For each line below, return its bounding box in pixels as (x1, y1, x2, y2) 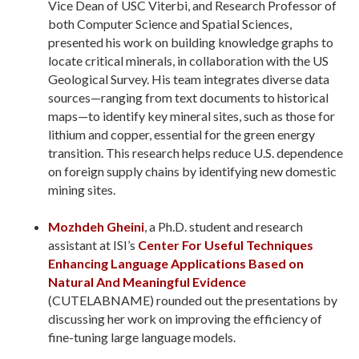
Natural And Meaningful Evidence (48, 274, 246, 289)
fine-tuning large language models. (48, 329, 236, 345)
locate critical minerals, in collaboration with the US (48, 53, 329, 68)
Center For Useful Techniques (138, 237, 313, 252)
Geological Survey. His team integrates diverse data (48, 71, 329, 87)
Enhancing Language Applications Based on (48, 256, 304, 271)
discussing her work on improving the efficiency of (48, 311, 322, 326)
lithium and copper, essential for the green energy (48, 127, 315, 142)
